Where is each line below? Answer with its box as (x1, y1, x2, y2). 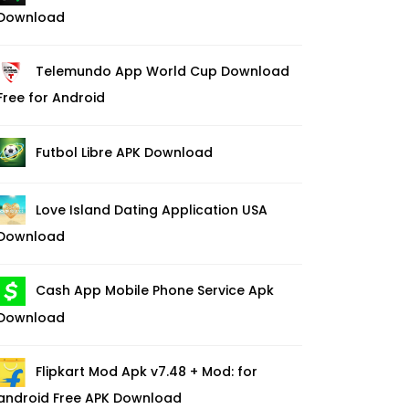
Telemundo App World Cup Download (36, 62, 289, 81)
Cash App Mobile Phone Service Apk (36, 281, 274, 300)
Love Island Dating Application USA (36, 200, 267, 219)
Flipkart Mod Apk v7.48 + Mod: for (36, 362, 257, 382)
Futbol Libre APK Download (36, 142, 213, 162)
